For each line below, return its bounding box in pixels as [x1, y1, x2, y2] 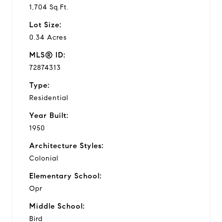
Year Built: [29, 111, 68, 120]
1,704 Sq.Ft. [29, 2, 69, 11]
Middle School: [29, 201, 85, 211]
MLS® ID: [29, 50, 65, 59]
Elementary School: [29, 171, 102, 180]
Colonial [29, 154, 58, 163]
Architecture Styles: [29, 141, 104, 150]
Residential [29, 93, 68, 102]
